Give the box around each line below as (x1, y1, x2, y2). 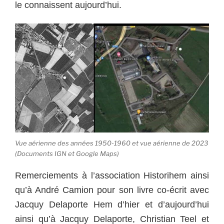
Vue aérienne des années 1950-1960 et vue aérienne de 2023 (15, 138, 208, 147)
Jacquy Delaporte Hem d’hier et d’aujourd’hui (15, 199, 209, 210)
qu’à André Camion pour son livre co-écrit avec (15, 185, 209, 195)
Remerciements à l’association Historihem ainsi (15, 170, 209, 181)
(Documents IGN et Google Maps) (15, 149, 119, 157)
